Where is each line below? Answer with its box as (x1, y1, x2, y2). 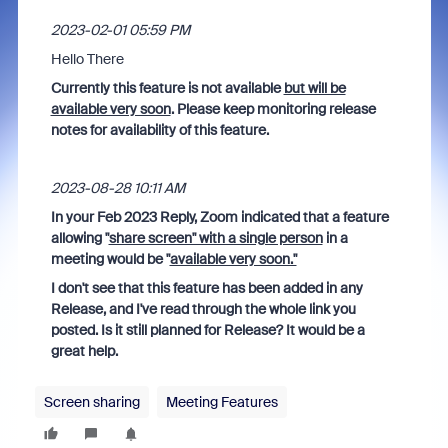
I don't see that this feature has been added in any (50, 279, 363, 297)
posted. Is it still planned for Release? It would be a (50, 321, 365, 339)
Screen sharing (43, 393, 140, 411)
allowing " (50, 229, 109, 247)
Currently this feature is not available (50, 79, 284, 97)
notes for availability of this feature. (50, 121, 272, 139)
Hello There (50, 50, 124, 68)
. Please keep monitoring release (170, 100, 376, 118)
